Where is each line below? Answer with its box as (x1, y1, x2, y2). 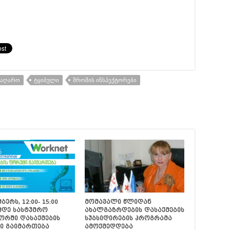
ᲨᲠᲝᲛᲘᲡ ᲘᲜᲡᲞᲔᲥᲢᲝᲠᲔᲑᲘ (73, 77, 137, 84)
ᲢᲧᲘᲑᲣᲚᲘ (34, 77, 59, 84)
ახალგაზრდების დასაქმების (84, 206, 184, 214)
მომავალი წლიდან (84, 198, 151, 206)
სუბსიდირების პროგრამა (84, 215, 172, 222)
